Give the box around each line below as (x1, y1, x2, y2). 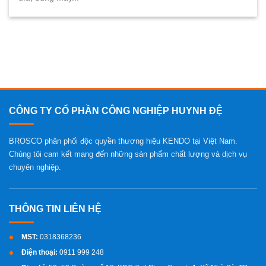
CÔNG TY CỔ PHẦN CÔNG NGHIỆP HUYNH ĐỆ (9, 105, 223, 116)
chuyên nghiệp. (9, 162, 61, 172)
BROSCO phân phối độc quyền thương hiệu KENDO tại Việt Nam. (9, 136, 237, 145)
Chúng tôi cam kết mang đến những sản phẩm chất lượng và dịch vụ (9, 149, 247, 159)
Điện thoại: (21, 248, 58, 256)
